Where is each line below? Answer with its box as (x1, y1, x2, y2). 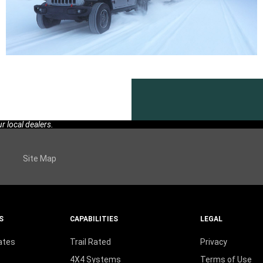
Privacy (200, 237, 228, 247)
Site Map (23, 154, 57, 164)
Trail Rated (69, 237, 111, 247)
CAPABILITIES (69, 215, 118, 224)
